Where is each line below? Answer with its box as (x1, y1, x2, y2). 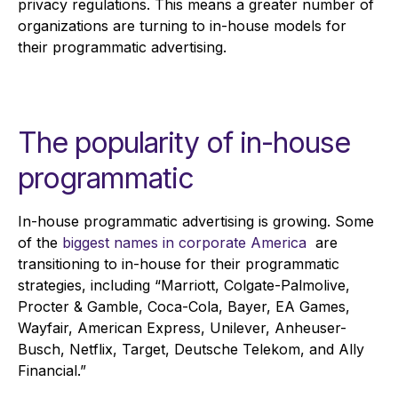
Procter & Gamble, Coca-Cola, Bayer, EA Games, (18, 298, 350, 316)
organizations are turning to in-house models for (18, 17, 346, 36)
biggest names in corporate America (62, 234, 306, 252)
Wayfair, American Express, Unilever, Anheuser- (18, 319, 346, 338)
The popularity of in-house (18, 125, 350, 161)
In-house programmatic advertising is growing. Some (18, 212, 374, 231)
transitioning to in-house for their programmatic (18, 255, 339, 274)
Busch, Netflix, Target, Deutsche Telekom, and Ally (18, 340, 364, 359)
